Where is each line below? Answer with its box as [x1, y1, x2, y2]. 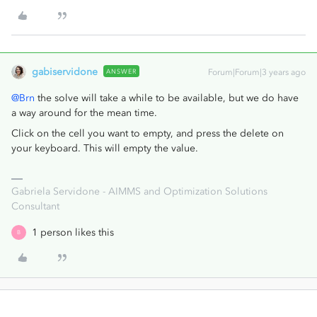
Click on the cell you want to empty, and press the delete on [11, 127, 284, 139]
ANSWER [106, 67, 137, 75]
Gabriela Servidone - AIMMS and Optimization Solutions [11, 185, 267, 197]
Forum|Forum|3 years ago [208, 67, 306, 77]
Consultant [11, 200, 59, 212]
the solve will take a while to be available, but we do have [35, 91, 299, 104]
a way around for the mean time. [11, 106, 160, 119]
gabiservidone [32, 65, 98, 78]
